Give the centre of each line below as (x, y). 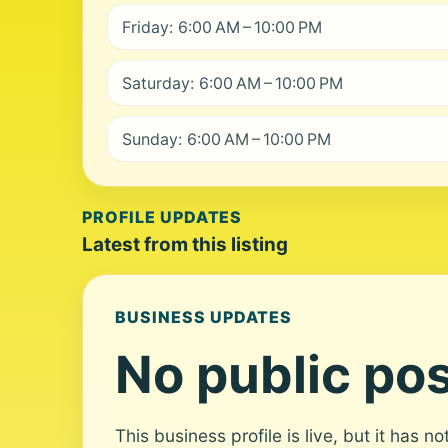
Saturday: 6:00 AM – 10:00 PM (232, 83)
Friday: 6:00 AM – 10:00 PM (222, 27)
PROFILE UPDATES (162, 217)
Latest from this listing (185, 244)
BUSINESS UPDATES (204, 317)
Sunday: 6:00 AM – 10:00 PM (226, 139)
